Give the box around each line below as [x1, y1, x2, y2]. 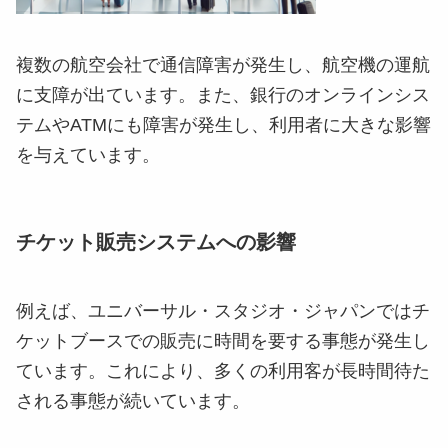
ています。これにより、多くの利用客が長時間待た [16, 360, 430, 381]
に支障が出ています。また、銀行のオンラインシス [16, 85, 430, 106]
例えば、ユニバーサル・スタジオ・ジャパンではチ [16, 300, 430, 321]
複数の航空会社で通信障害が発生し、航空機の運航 [16, 55, 430, 76]
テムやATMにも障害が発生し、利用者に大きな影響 [16, 115, 431, 136]
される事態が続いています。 [16, 390, 250, 411]
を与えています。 [16, 145, 160, 166]
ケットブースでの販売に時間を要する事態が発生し [16, 330, 430, 351]
